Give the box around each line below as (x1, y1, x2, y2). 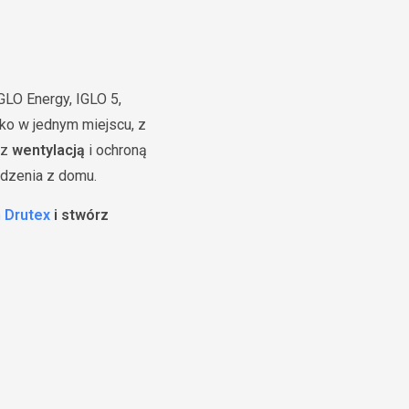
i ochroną (85, 142, 147, 159)
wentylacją (12, 142, 85, 159)
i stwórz (50, 206, 109, 224)
